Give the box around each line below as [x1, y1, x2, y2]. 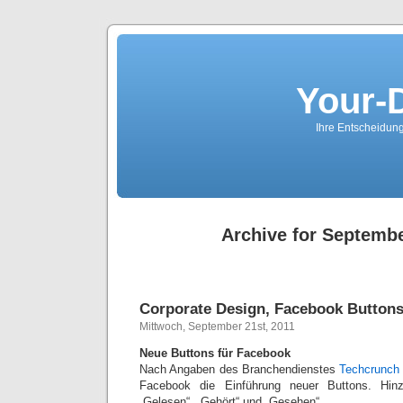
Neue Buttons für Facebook [139, 346, 291, 360]
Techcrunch [339, 363, 399, 376]
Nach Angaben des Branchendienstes [139, 363, 339, 376]
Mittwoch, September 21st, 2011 [139, 320, 295, 333]
